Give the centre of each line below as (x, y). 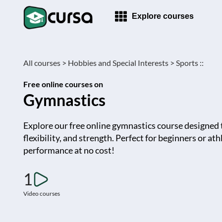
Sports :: (190, 63)
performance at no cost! (69, 150)
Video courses (42, 194)
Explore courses (163, 16)
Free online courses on (63, 84)
